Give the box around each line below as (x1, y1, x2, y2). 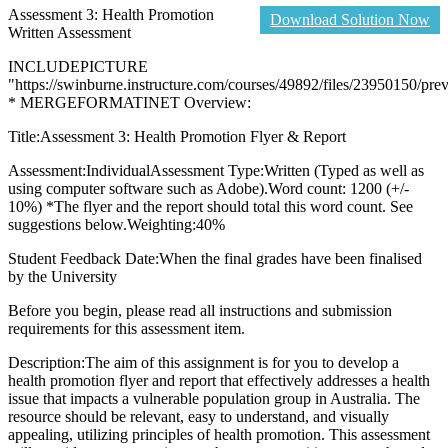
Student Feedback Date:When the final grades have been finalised (8, 249, 422, 267)
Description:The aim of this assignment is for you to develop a (8, 353, 399, 371)
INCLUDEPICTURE (8, 57, 148, 75)
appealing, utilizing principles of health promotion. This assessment (8, 425, 430, 443)
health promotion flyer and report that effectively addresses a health (8, 371, 430, 389)
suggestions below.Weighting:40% (8, 215, 225, 233)
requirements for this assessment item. (8, 319, 245, 337)
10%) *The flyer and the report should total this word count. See (8, 197, 413, 215)
